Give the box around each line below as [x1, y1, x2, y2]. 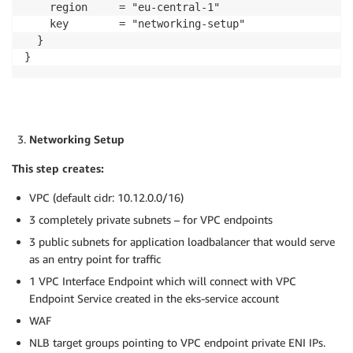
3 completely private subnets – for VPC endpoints [29, 213, 273, 227]
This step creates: [12, 162, 104, 176]
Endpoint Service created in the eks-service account [29, 292, 279, 306]
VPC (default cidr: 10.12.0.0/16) [29, 191, 184, 205]
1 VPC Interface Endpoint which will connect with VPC [29, 274, 296, 288]
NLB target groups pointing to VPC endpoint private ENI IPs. [29, 336, 325, 350]
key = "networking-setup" [24, 17, 245, 31]
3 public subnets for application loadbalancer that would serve [29, 235, 335, 249]
